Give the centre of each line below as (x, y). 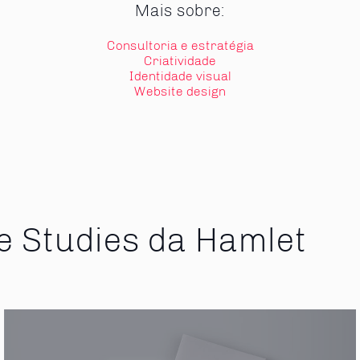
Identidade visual (180, 76)
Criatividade (180, 60)
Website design (180, 91)
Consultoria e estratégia (180, 45)
